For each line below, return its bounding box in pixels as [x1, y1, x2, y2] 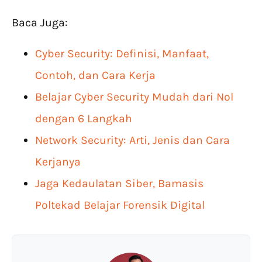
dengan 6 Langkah [35, 112, 132, 126]
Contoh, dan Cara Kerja [35, 68, 156, 82]
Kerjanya [35, 155, 81, 169]
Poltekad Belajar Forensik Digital [35, 198, 208, 212]
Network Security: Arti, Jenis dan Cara [35, 133, 230, 147]
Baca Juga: [12, 16, 68, 30]
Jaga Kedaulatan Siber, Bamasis [35, 177, 204, 191]
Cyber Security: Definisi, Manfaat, [35, 47, 209, 61]
